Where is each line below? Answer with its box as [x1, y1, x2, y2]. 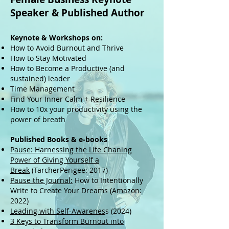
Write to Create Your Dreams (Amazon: [10, 186, 142, 195]
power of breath [10, 114, 65, 124]
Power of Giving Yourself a [10, 155, 99, 165]
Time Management [10, 84, 75, 94]
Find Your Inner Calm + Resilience [10, 94, 125, 104]
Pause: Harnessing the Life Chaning [10, 145, 132, 154]
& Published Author [49, 6, 145, 19]
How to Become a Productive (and [10, 63, 125, 73]
